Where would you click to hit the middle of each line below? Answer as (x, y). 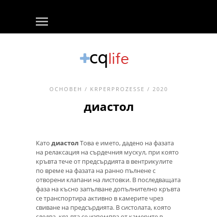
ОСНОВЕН (66, 89)
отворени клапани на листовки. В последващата (108, 180)
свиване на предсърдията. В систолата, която (103, 207)
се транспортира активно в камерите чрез (100, 198)
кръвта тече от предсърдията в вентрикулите (104, 161)
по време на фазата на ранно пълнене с (96, 170)
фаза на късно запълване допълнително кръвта (108, 189)
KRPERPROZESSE (117, 89)
